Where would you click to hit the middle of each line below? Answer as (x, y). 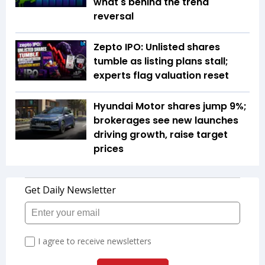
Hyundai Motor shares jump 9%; (170, 106)
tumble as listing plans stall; (161, 62)
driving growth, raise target (161, 135)
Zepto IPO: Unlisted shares (157, 47)
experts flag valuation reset (161, 76)
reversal (115, 17)
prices (109, 149)
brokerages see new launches (166, 121)
